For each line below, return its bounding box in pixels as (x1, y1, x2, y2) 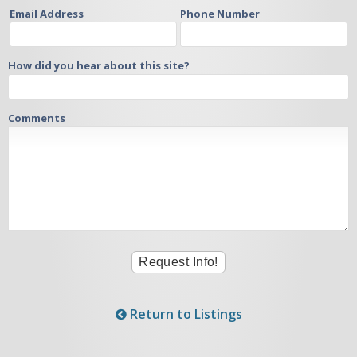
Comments (8, 110, 65, 125)
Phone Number (180, 6, 260, 21)
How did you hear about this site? (8, 58, 190, 73)
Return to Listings (126, 305, 242, 324)
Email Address (10, 6, 84, 21)
